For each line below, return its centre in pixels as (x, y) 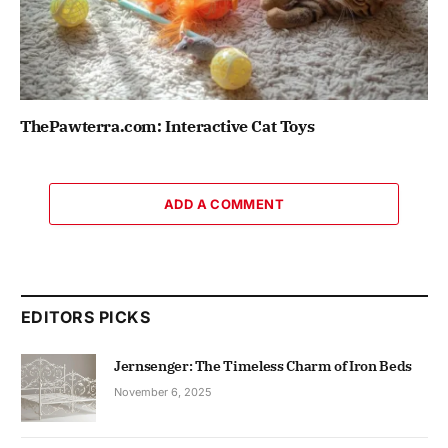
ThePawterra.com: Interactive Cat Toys (167, 125)
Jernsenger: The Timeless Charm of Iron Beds (263, 365)
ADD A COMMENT (224, 203)
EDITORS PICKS (86, 316)
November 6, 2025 (163, 391)
